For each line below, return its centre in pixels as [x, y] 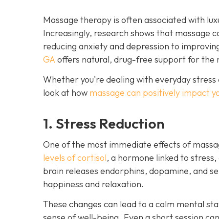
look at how [66, 92]
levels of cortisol [75, 157]
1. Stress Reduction [104, 123]
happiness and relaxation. [94, 184]
